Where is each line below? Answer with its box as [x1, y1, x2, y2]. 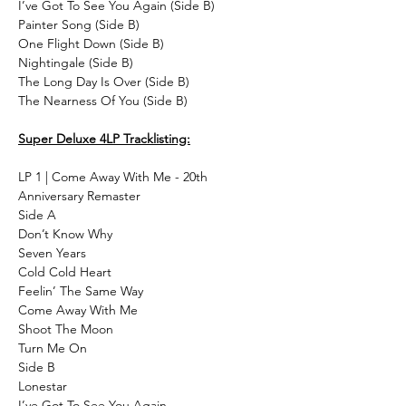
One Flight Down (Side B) [18, 34, 164, 52]
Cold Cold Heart [18, 263, 111, 280]
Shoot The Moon [18, 320, 113, 337]
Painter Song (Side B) [18, 15, 140, 33]
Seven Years [18, 244, 86, 261]
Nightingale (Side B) [18, 53, 133, 71]
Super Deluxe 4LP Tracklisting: [18, 130, 190, 147]
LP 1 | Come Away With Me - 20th [18, 168, 208, 185]
